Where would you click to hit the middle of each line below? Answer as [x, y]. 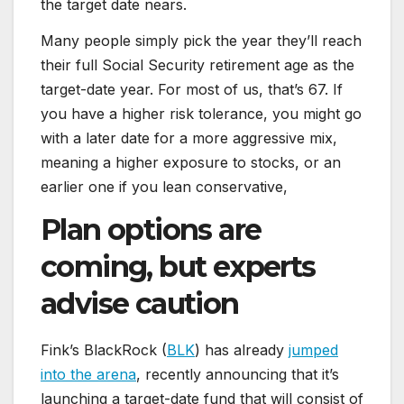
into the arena [88, 374]
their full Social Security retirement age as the [197, 65]
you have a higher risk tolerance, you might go [201, 114]
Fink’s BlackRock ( [104, 349]
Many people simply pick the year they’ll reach [201, 41]
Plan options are [151, 229]
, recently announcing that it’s [238, 374]
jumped [313, 349]
